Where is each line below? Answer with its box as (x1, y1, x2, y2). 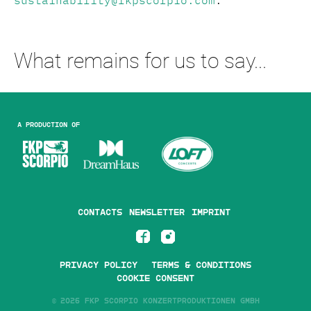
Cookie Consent (117, 274, 194, 283)
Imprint (191, 208, 230, 217)
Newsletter (128, 208, 185, 217)
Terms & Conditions (151, 261, 251, 269)
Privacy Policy (60, 261, 137, 269)
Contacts (77, 208, 122, 217)
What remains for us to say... (14, 49, 267, 73)
